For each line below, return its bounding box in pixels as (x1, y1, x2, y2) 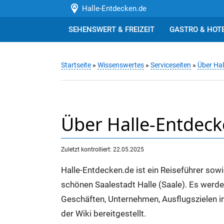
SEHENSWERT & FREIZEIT (68, 25, 154, 34)
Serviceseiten (150, 61, 191, 69)
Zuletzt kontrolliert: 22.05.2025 (61, 145, 144, 153)
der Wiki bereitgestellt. (61, 209, 146, 219)
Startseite (61, 61, 91, 69)
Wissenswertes (97, 61, 144, 69)
